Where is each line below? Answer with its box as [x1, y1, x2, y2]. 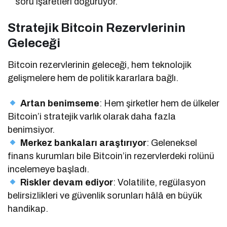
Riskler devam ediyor [20, 177, 113, 187]
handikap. [8, 203, 48, 214]
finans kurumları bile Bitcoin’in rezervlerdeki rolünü [8, 150, 215, 161]
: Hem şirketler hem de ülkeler [99, 98, 219, 108]
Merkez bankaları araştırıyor [20, 137, 146, 148]
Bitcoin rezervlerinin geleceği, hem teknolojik [8, 59, 192, 70]
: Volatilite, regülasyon [112, 177, 206, 187]
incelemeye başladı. [8, 164, 90, 174]
